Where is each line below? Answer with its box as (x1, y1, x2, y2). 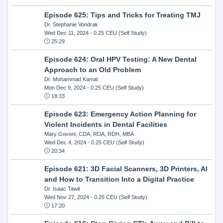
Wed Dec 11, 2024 (44, 29, 89, 36)
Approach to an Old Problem (44, 65, 141, 74)
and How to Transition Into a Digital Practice (44, 175, 194, 183)
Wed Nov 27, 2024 (44, 194, 89, 200)
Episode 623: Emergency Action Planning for (44, 110, 196, 118)
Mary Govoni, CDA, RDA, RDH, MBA (44, 130, 134, 137)
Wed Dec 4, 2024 (44, 139, 86, 145)
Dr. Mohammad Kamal (44, 76, 98, 82)
